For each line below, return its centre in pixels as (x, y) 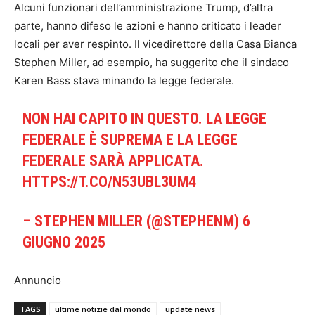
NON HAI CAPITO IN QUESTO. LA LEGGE (145, 119)
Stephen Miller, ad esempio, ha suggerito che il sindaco (152, 63)
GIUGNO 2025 (64, 243)
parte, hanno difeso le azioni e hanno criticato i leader (148, 26)
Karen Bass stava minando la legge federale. (124, 81)
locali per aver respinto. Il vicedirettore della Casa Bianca (155, 44)
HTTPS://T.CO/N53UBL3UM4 (110, 182)
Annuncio (38, 281)
